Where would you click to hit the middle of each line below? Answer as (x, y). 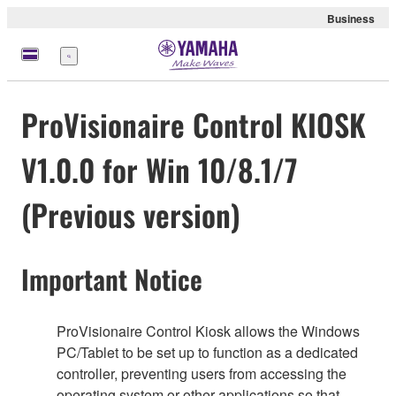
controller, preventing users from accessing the (202, 373)
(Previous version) (131, 215)
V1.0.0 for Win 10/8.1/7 (160, 170)
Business (351, 19)
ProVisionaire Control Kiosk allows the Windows (208, 331)
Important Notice (112, 279)
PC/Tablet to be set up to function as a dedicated (207, 352)
